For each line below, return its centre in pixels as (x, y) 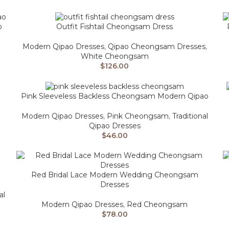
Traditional (190, 116)
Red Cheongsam (157, 204)
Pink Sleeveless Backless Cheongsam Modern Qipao (114, 96)
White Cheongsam (114, 56)
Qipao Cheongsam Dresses (156, 46)
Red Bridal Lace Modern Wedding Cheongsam (114, 175)
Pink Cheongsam (138, 116)
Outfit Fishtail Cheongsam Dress (114, 26)
